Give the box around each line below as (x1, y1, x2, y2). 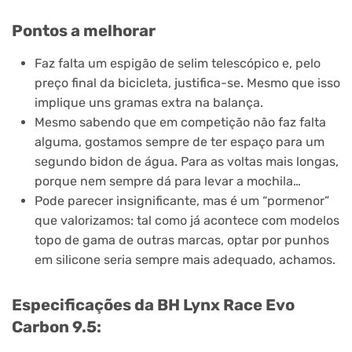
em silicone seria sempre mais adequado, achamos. (34, 252, 335, 268)
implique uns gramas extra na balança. (34, 95, 263, 111)
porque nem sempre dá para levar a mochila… (34, 174, 301, 189)
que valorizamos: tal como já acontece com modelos (34, 213, 339, 229)
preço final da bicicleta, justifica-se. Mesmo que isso (34, 75, 340, 91)
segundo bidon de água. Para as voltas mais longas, (34, 154, 339, 170)
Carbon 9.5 (12, 317, 97, 336)
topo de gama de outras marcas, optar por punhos (34, 233, 329, 248)
